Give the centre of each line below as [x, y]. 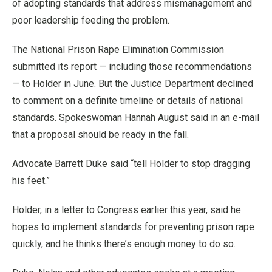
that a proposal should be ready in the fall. [100, 134]
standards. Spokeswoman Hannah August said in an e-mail [136, 117]
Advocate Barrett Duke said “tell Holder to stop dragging [131, 164]
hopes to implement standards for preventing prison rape [133, 227]
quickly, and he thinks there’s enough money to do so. [124, 244]
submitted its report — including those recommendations [132, 66]
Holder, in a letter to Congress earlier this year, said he [127, 210]
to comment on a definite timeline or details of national [127, 100]
